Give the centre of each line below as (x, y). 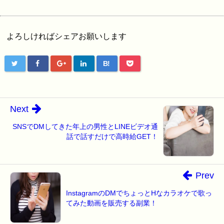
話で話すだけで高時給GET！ (112, 137)
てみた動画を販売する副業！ (111, 203)
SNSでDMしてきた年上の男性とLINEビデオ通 (85, 127)
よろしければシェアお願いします (66, 36)
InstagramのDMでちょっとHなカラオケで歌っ (139, 193)
